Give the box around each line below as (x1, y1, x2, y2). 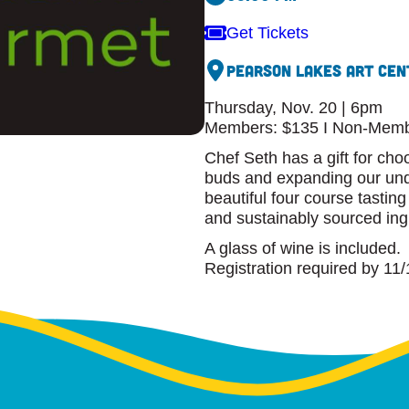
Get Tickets (226, 23, 309, 42)
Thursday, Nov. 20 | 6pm (204, 99, 383, 118)
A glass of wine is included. (204, 238, 405, 257)
